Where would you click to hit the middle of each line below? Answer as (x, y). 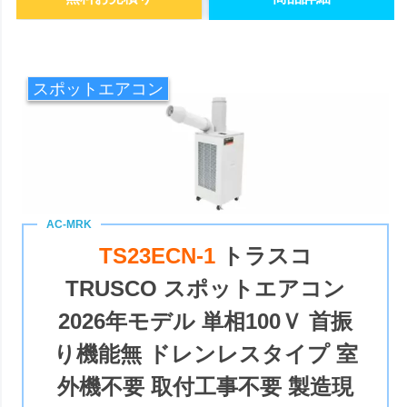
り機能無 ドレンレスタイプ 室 (205, 353)
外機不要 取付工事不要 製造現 (206, 386)
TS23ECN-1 (160, 255)
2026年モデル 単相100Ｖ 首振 (206, 321)
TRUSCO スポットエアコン (206, 288)
